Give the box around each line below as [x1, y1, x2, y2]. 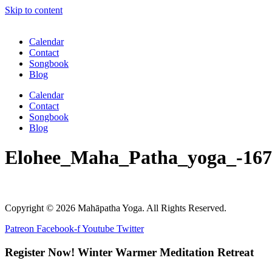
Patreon [5, 223, 34, 234]
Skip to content [5, 5, 63, 15]
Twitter [117, 223, 144, 234]
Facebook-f [36, 223, 80, 234]
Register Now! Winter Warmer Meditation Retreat [5, 245, 254, 259]
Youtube [82, 223, 114, 234]
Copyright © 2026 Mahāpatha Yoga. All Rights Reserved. [5, 202, 226, 213]
